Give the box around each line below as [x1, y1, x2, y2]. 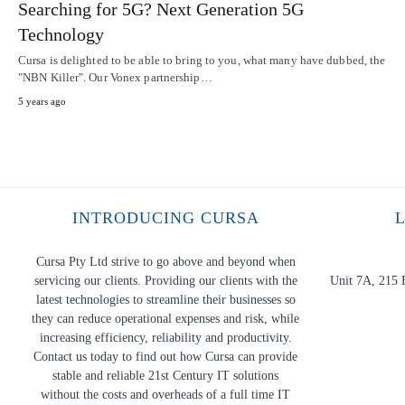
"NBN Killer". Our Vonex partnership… [18, 71, 212, 85]
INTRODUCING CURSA [71, 209, 259, 228]
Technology [18, 24, 104, 45]
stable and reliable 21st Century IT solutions [52, 369, 278, 383]
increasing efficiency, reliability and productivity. [39, 331, 292, 345]
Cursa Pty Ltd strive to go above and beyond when [35, 255, 296, 269]
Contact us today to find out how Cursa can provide [33, 350, 297, 364]
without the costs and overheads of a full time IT [41, 388, 290, 402]
